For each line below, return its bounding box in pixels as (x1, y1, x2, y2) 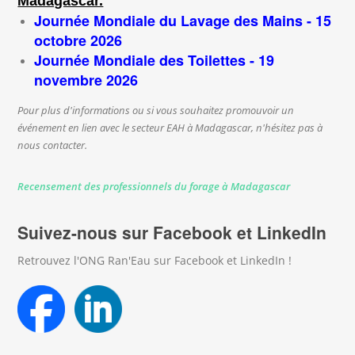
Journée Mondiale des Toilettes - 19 (34, 50, 275, 71)
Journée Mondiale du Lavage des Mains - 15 (34, 10, 332, 32)
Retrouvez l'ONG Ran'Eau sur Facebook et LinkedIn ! (17, 253, 292, 269)
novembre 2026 (34, 70, 139, 91)
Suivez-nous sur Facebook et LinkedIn (17, 220, 327, 245)
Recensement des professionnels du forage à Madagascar (17, 179, 293, 194)
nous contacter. (17, 138, 88, 153)
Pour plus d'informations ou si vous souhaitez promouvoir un (17, 103, 295, 118)
